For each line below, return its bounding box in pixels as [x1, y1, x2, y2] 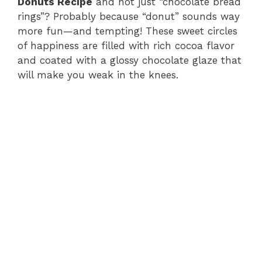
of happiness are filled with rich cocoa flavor [18, 40, 235, 52]
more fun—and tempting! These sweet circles [18, 25, 237, 37]
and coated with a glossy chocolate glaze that [18, 54, 242, 67]
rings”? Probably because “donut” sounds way [18, 11, 240, 23]
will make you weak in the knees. [18, 69, 178, 81]
